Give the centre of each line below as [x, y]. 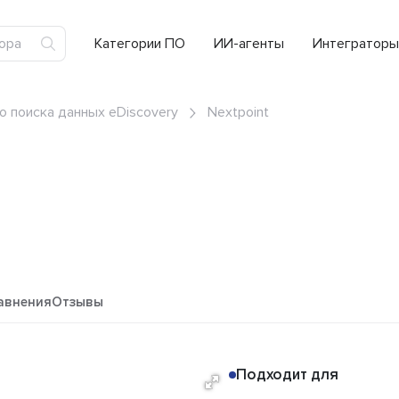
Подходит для [287, 375]
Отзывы [77, 302]
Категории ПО [140, 44]
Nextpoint [238, 113]
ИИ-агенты [249, 44]
